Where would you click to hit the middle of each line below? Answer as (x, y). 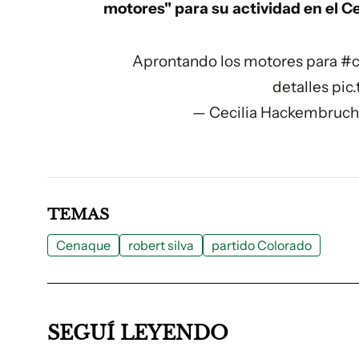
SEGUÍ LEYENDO (138, 333)
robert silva (161, 245)
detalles (303, 87)
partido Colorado (262, 245)
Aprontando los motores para (236, 61)
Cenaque (83, 245)
